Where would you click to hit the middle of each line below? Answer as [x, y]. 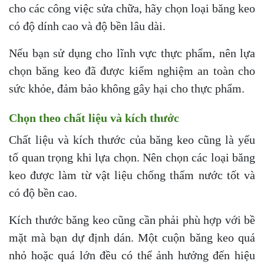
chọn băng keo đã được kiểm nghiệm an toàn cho [132, 71]
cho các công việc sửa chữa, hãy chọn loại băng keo [132, 9]
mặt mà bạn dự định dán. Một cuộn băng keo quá [132, 238]
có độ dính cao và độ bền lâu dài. [87, 26]
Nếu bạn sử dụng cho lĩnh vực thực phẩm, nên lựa [132, 53]
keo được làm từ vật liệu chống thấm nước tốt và [132, 175]
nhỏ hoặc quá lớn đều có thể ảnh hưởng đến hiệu [132, 255]
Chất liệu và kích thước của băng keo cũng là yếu [132, 140]
